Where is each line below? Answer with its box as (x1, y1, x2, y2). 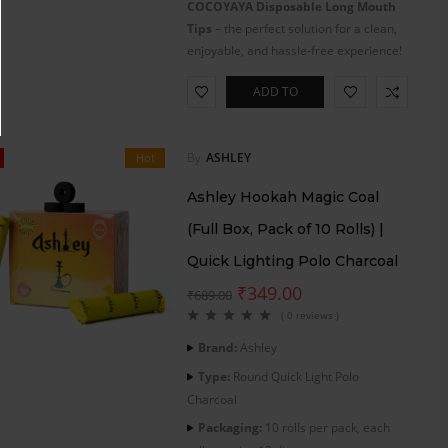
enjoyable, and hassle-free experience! (187, 41, 402, 59)
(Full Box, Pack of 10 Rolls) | (187, 219, 384, 238)
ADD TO (252, 82, 298, 100)
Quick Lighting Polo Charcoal (187, 251, 398, 270)
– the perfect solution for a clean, (212, 19, 397, 37)
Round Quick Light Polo (230, 367, 359, 385)
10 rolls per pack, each (262, 418, 390, 436)
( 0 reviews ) (281, 307, 339, 322)
